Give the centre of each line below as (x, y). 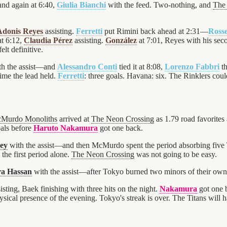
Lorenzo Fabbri (192, 66)
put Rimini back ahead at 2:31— (155, 31)
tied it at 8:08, (141, 66)
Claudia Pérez (48, 40)
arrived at (74, 119)
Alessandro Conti (87, 66)
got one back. (120, 128)
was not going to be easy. (176, 154)
